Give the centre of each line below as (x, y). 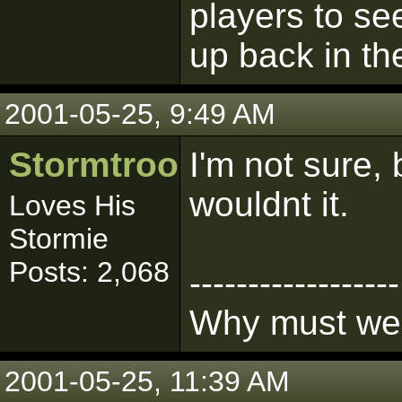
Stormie (59, 239)
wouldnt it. (269, 204)
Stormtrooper (121, 165)
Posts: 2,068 (89, 272)
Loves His (72, 205)
